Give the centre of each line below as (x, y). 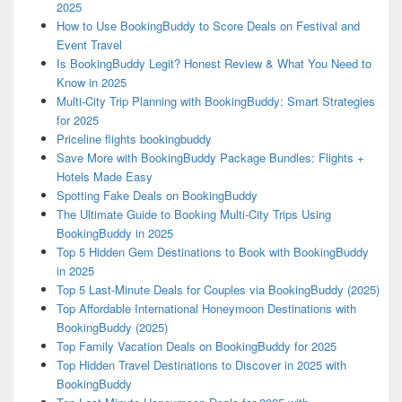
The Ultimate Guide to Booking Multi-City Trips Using (193, 214)
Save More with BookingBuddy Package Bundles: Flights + (210, 158)
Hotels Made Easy (104, 177)
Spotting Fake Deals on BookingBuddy (157, 196)
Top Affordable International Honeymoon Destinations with (206, 309)
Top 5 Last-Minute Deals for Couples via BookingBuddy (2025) (218, 290)
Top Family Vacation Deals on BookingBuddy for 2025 (196, 346)
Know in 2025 (91, 83)
